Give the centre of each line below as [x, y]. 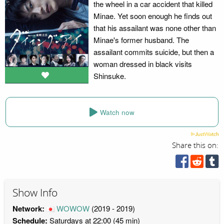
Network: [29, 208]
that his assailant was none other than [154, 28]
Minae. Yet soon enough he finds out [152, 16]
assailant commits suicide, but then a [153, 52]
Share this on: [195, 145]
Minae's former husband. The [141, 40]
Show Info [35, 193]
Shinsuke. [109, 76]
